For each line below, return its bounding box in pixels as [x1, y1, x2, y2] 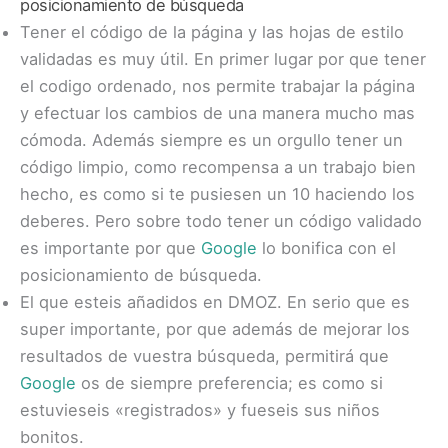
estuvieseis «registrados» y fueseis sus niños [20, 400, 380, 421]
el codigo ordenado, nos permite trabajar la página [20, 76, 415, 97]
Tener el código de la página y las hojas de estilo [20, 22, 404, 43]
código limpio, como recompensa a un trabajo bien [20, 157, 416, 178]
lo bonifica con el [257, 238, 396, 259]
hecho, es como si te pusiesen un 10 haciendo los [20, 184, 415, 205]
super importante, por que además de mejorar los [20, 319, 410, 340]
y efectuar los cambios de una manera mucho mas [20, 103, 415, 124]
